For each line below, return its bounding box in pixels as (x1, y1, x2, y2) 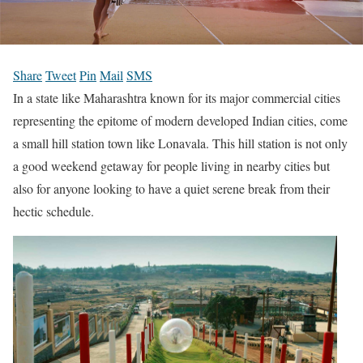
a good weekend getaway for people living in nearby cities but (13, 156, 330, 174)
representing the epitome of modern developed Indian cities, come (13, 111, 348, 129)
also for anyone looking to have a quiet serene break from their (13, 179, 330, 197)
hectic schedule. (13, 202, 94, 220)
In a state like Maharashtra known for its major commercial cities (13, 88, 340, 106)
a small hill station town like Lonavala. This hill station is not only (13, 134, 348, 152)
